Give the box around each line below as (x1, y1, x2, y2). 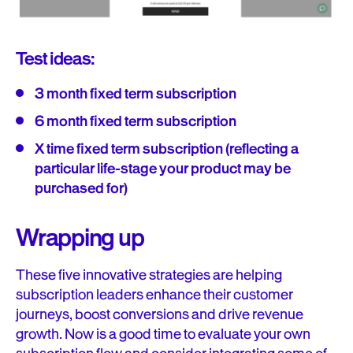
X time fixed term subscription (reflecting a (35, 139, 299, 159)
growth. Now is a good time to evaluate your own (16, 324, 310, 344)
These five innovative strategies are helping (16, 265, 282, 285)
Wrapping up (16, 221, 148, 255)
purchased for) (35, 178, 128, 199)
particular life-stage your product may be (35, 158, 291, 179)
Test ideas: (16, 46, 97, 71)
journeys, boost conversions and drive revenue (16, 304, 303, 325)
